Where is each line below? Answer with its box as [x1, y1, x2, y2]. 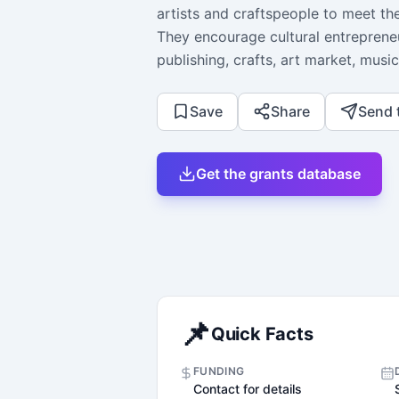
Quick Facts [210, 322, 313, 345]
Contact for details [193, 380, 302, 396]
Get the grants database [196, 164, 361, 183]
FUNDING [193, 363, 245, 378]
